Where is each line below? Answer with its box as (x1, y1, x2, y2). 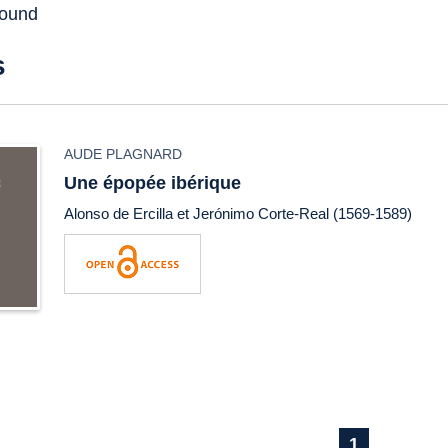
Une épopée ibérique (64, 173, 242, 193)
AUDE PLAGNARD (64, 146, 183, 162)
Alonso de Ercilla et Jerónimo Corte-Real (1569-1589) (64, 205, 413, 222)
